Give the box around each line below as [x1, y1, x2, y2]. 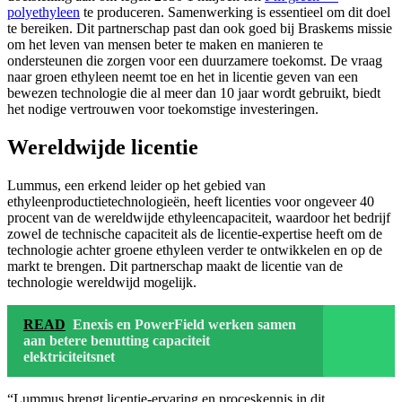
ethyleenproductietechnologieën [7, 194, 187, 210]
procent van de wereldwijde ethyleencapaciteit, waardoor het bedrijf [7, 210, 390, 226]
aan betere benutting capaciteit [23, 333, 210, 349]
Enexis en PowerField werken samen [73, 317, 296, 333]
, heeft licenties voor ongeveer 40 [187, 194, 374, 210]
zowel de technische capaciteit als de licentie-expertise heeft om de [7, 226, 382, 242]
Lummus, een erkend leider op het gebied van [7, 178, 266, 194]
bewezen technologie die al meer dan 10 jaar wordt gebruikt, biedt [7, 85, 380, 101]
